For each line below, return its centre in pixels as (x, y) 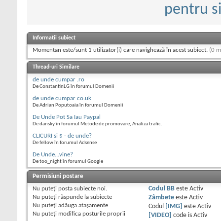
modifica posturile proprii (91, 214)
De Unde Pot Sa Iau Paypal (67, 117)
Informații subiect (54, 38)
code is (182, 216)
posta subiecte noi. (82, 189)
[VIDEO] (160, 216)
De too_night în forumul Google (68, 162)
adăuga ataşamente (82, 206)
